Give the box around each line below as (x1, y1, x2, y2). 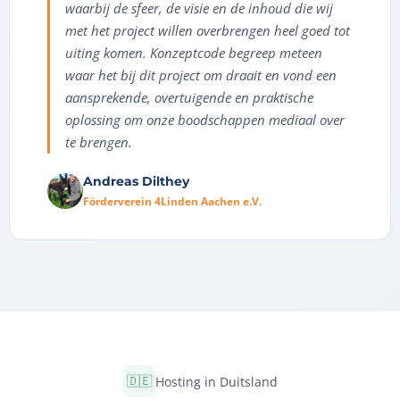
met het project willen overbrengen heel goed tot (65, 21, 350, 40)
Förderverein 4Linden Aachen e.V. (83, 194, 262, 210)
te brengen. (65, 133, 132, 152)
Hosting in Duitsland (154, 372, 278, 390)
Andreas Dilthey (83, 173, 189, 190)
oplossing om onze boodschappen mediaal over (65, 111, 345, 129)
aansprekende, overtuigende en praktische (65, 88, 313, 107)
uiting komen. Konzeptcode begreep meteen (65, 44, 322, 62)
